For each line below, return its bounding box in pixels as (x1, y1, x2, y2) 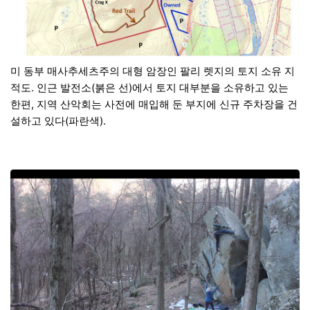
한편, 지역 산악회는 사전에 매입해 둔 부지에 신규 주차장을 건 (10, 97, 298, 111)
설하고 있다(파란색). (10, 113, 106, 127)
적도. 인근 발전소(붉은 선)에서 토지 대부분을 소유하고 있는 (10, 80, 289, 94)
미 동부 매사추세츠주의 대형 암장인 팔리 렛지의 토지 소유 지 (10, 64, 295, 77)
